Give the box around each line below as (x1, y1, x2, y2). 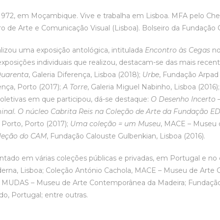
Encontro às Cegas (145, 46, 211, 55)
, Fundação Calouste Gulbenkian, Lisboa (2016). (47, 132, 206, 140)
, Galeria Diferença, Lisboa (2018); (28, 70, 143, 79)
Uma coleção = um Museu (70, 119, 161, 128)
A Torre (63, 82, 88, 91)
